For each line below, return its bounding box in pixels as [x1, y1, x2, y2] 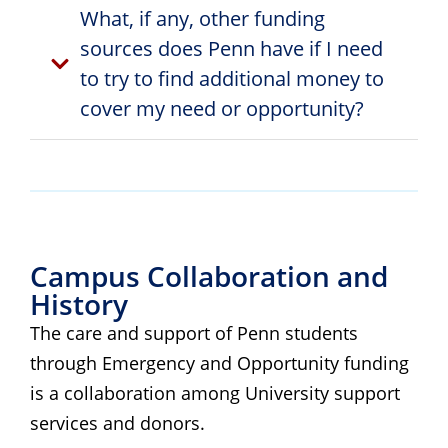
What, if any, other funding [80, 4, 325, 32]
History [30, 284, 128, 323]
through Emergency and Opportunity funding [30, 350, 409, 375]
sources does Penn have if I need [80, 34, 383, 62]
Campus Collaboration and [30, 256, 388, 295]
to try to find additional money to [80, 64, 384, 92]
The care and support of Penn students [30, 320, 358, 345]
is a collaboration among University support [30, 380, 400, 405]
